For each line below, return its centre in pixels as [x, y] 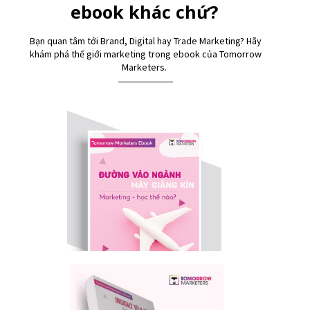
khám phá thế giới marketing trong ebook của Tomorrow [145, 54]
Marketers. [145, 67]
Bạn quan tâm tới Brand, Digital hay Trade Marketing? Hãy [145, 41]
